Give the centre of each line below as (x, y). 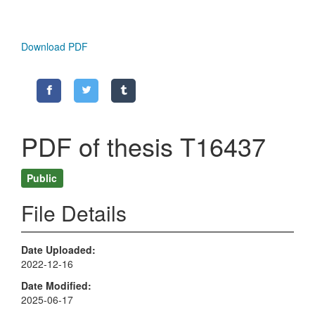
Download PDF (54, 47)
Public (42, 178)
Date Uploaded (57, 250)
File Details (74, 213)
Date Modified (54, 285)
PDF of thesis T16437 (143, 146)
